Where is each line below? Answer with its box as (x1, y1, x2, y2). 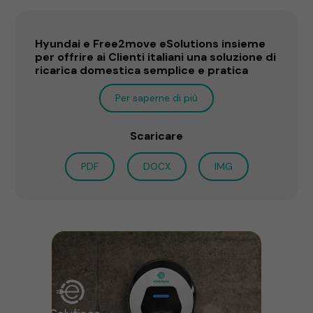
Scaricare (130, 128, 183, 143)
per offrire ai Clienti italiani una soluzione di (35, 49, 277, 64)
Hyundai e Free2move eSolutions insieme (35, 36, 266, 51)
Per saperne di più (115, 91, 198, 104)
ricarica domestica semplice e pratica (35, 62, 249, 78)
